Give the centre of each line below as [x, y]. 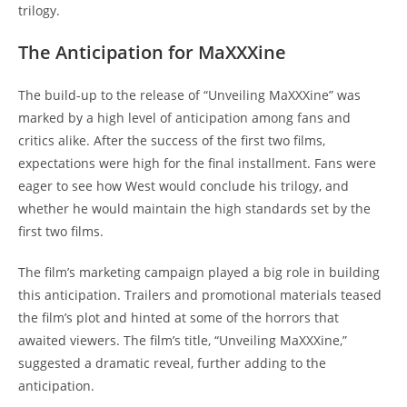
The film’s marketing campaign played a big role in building [199, 273]
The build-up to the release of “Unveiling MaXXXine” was [189, 95]
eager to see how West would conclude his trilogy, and [184, 186]
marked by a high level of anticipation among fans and [184, 118]
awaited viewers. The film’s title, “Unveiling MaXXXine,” [183, 341]
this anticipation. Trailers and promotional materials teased [200, 295]
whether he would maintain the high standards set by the [194, 209]
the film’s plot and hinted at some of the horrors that [179, 318]
